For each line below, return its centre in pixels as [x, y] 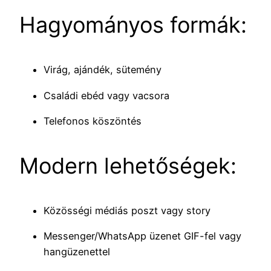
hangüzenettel [77, 252]
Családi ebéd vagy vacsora [106, 95]
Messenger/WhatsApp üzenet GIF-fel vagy [142, 236]
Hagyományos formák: [133, 25]
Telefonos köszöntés [93, 121]
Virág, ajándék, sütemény [103, 70]
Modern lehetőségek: [128, 165]
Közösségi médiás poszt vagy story [127, 210]
